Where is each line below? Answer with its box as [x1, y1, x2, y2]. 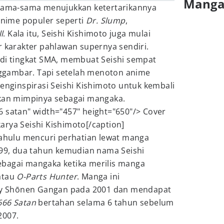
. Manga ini [77, 171, 120, 182]
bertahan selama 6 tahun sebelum [36, 197, 174, 208]
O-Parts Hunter [16, 171, 77, 182]
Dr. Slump [86, 15, 125, 26]
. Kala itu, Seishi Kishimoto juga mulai [3, 28, 151, 39]
